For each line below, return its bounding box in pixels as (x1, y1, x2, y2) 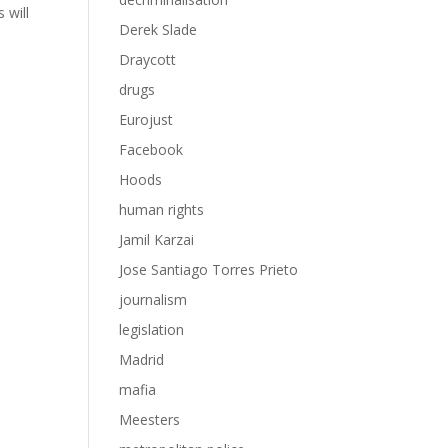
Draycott (119, 50, 177, 69)
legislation (119, 320, 185, 339)
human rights (119, 200, 205, 219)
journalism (119, 290, 188, 309)
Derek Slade (119, 20, 198, 39)
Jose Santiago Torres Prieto (119, 260, 299, 279)
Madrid (119, 350, 165, 369)
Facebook (119, 140, 184, 159)
